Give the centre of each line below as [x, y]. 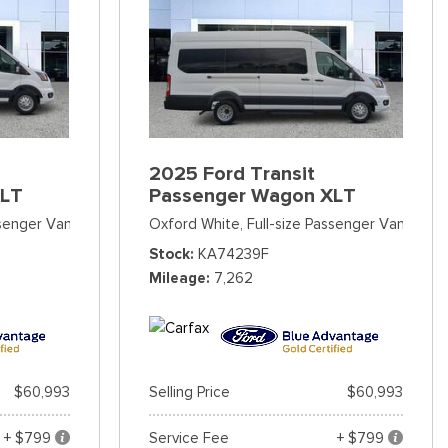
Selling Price [189, 391]
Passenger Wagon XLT [252, 195]
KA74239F [233, 253]
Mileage [177, 277]
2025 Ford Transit [231, 173]
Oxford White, [195, 223]
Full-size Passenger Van [325, 223]
